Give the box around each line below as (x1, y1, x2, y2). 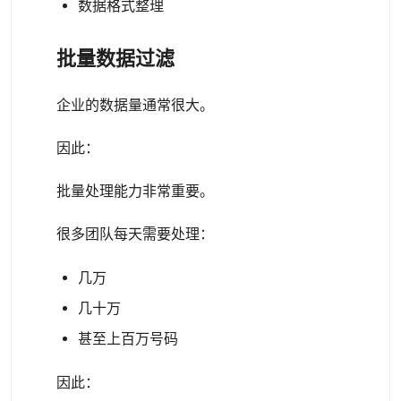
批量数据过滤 (56, 47, 175, 70)
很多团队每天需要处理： (56, 226, 214, 243)
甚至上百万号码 (78, 330, 178, 347)
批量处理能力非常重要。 (56, 183, 214, 200)
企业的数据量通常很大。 (56, 97, 214, 114)
